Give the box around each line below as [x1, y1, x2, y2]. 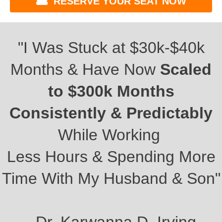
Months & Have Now [10, 60, 160, 79]
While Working [57, 126, 165, 144]
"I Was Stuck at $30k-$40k [17, 39, 205, 57]
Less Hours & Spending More [6, 148, 216, 166]
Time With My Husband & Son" [1, 169, 221, 188]
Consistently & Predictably [9, 104, 213, 122]
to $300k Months [48, 82, 174, 101]
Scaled [160, 60, 212, 79]
